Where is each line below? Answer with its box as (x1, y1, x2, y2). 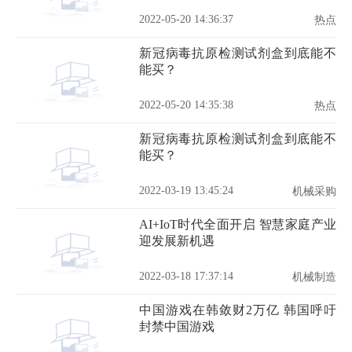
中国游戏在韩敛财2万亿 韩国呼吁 (139, 303, 336, 317)
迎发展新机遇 (139, 234, 214, 247)
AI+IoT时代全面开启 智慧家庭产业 (139, 218, 336, 231)
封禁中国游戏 (139, 320, 214, 333)
